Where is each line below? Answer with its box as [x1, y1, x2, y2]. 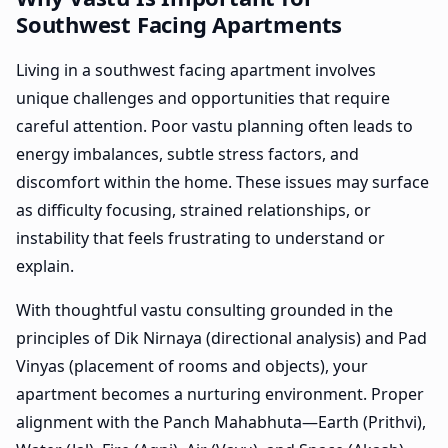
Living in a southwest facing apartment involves [16, 59, 376, 82]
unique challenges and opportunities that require [16, 87, 390, 110]
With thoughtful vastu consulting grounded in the [16, 299, 393, 322]
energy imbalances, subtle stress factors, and [16, 143, 359, 166]
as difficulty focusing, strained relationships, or [16, 199, 371, 222]
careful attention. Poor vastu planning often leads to [16, 115, 413, 138]
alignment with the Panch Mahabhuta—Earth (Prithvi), [16, 411, 426, 434]
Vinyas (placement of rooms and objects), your [16, 355, 368, 378]
